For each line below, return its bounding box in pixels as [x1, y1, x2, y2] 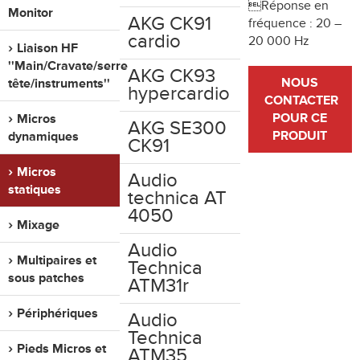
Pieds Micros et [17, 341, 106, 357]
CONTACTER [264, 92, 338, 109]
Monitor [8, 5, 53, 21]
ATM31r [128, 274, 190, 297]
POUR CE [272, 110, 328, 127]
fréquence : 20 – [247, 15, 342, 32]
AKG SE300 [128, 117, 227, 140]
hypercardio [128, 82, 231, 105]
